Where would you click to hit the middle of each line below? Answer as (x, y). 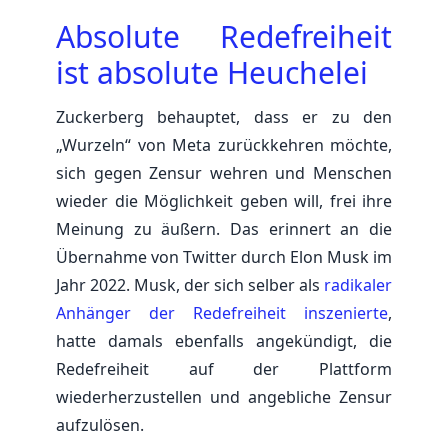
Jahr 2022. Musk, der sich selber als (190, 284)
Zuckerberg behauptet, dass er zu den (224, 116)
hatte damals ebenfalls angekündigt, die (224, 340)
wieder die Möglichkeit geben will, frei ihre (224, 200)
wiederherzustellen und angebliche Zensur (224, 396)
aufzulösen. (100, 424)
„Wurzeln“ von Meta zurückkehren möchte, (224, 144)
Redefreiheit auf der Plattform (224, 368)
